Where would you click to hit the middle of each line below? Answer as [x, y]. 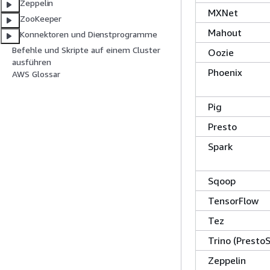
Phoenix [225, 72]
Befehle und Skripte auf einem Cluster [86, 50]
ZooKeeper [41, 19]
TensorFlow [233, 200]
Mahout [225, 32]
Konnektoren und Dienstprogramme [89, 34]
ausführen [32, 62]
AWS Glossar [36, 74]
